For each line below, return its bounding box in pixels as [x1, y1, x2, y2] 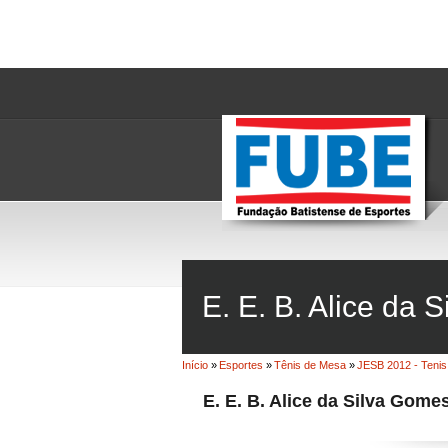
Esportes [219, 359, 263, 371]
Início [182, 359, 208, 371]
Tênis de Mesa [274, 359, 346, 371]
